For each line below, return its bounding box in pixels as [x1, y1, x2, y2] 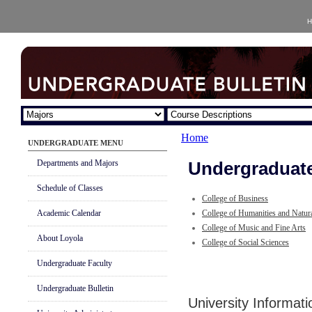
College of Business [202, 194, 268, 203]
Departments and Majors [37, 158, 118, 168]
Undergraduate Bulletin [37, 283, 114, 293]
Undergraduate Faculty [37, 258, 112, 268]
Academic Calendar [37, 208, 101, 218]
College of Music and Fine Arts [202, 223, 306, 233]
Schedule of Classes [37, 183, 103, 193]
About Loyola [37, 233, 83, 243]
